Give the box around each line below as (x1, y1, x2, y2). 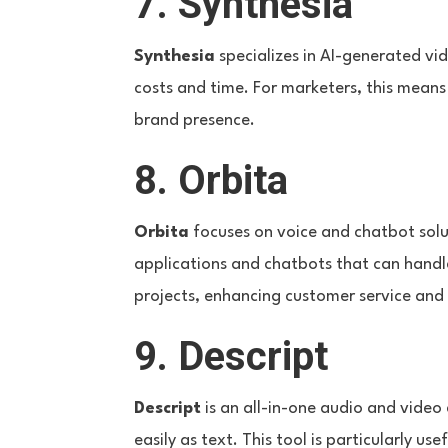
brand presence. (134, 111, 256, 129)
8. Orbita (134, 156, 289, 204)
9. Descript (134, 332, 329, 380)
